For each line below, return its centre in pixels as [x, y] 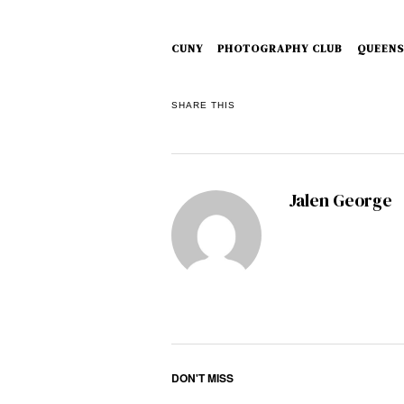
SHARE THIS [203, 106]
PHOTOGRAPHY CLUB [280, 48]
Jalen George [340, 200]
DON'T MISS [202, 377]
